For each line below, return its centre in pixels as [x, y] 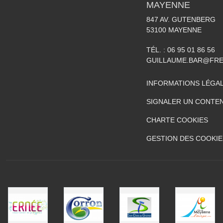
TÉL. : [157, 50]
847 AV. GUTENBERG [181, 19]
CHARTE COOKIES [177, 120]
